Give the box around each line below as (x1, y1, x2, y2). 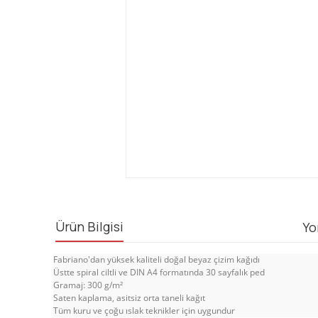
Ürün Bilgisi (55, 218, 124, 235)
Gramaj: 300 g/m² (53, 278, 123, 291)
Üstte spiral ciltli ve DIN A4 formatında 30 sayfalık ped (53, 265, 265, 278)
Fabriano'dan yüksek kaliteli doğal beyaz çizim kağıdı (53, 253, 260, 265)
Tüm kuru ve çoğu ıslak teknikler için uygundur (53, 304, 235, 317)
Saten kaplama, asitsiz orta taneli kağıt (53, 291, 205, 304)
